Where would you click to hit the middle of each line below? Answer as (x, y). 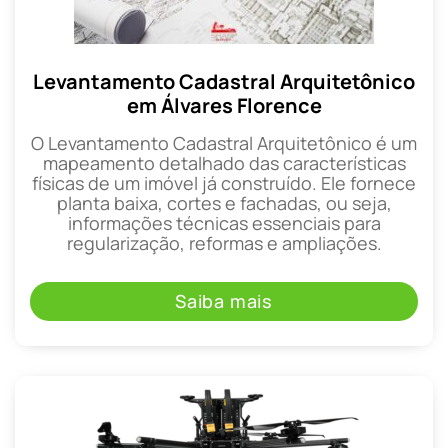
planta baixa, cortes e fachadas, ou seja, (224, 203)
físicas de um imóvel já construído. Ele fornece (224, 183)
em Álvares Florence (224, 106)
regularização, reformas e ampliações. (224, 243)
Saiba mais (224, 301)
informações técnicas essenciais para (224, 223)
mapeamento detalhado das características (224, 163)
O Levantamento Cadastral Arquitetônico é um (224, 143)
